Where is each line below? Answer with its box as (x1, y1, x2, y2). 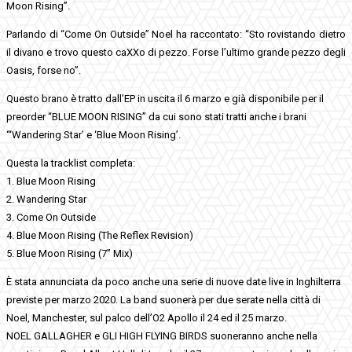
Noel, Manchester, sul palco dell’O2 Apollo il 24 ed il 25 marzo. (6, 311, 287, 324)
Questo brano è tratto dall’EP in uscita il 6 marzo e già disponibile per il (6, 92, 324, 104)
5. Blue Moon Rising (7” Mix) (6, 247, 133, 259)
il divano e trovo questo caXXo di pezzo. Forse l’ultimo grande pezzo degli (6, 46, 346, 58)
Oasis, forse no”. (6, 64, 81, 76)
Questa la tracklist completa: (6, 156, 135, 169)
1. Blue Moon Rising (6, 174, 96, 187)
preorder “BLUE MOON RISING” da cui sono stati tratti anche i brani (6, 110, 306, 123)
